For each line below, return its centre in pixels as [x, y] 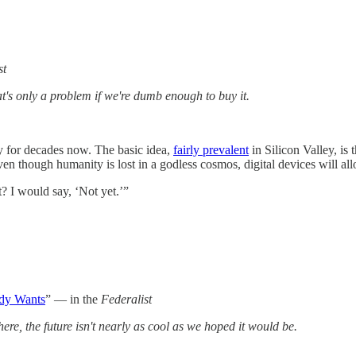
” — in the [73, 299]
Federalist [126, 299]
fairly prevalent [211, 149]
